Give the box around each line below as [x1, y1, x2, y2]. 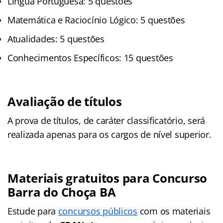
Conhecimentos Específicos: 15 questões [7, 51, 173, 64]
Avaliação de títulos [7, 93, 122, 110]
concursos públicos [58, 205, 137, 217]
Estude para [7, 205, 58, 217]
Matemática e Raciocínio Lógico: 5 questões [7, 13, 185, 26]
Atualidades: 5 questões [7, 32, 105, 45]
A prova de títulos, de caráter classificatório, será [7, 114, 205, 126]
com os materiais [137, 205, 211, 217]
